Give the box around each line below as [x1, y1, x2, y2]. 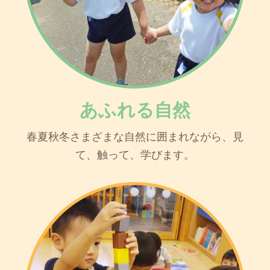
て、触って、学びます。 [75, 149, 195, 162]
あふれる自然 [80, 100, 190, 121]
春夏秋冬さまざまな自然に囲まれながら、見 [27, 131, 243, 143]
